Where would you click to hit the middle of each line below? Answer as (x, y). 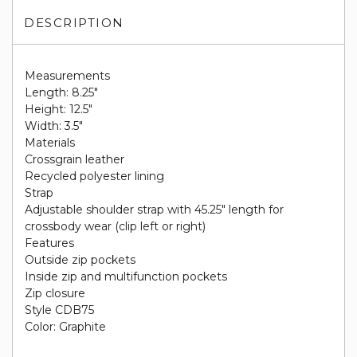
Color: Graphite (65, 327)
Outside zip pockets (80, 260)
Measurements (67, 76)
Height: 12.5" (59, 109)
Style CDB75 (59, 310)
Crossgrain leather (75, 159)
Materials (50, 143)
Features (49, 243)
